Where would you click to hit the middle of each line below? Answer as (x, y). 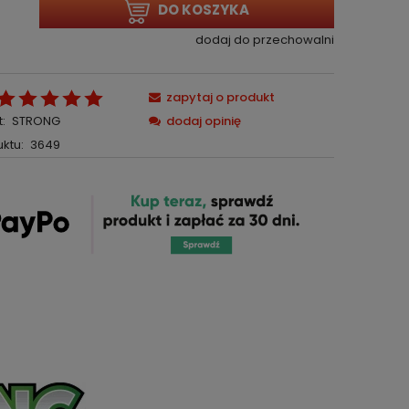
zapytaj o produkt (221, 97)
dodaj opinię (204, 121)
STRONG (36, 121)
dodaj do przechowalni (264, 39)
